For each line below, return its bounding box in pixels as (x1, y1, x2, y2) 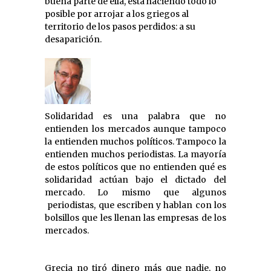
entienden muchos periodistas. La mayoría (45, 148, 226, 160)
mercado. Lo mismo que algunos (45, 186, 226, 198)
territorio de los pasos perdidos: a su (45, 21, 195, 32)
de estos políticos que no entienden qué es (45, 161, 226, 172)
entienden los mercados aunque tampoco (45, 123, 226, 134)
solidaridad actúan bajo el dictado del (45, 174, 226, 185)
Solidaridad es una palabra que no (45, 110, 226, 122)
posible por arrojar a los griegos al (45, 8, 189, 19)
